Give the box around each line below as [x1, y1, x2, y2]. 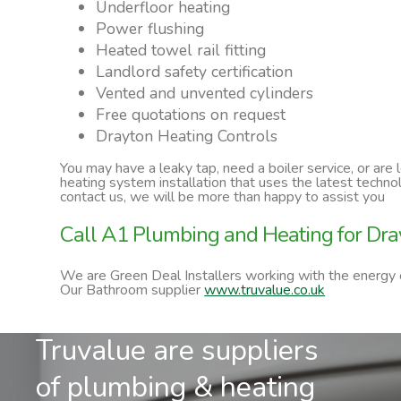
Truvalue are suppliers [36, 330, 320, 370]
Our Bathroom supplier [60, 279, 205, 300]
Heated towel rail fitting [96, 38, 267, 61]
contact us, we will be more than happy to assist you [60, 186, 386, 207]
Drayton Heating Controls [96, 124, 278, 147]
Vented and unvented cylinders [96, 81, 314, 104]
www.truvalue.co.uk [204, 279, 326, 300]
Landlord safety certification [96, 60, 294, 82]
